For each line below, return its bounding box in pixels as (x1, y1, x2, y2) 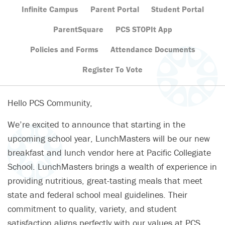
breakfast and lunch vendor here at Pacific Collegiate (8, 147, 211, 159)
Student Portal (151, 4, 204, 15)
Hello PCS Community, (8, 97, 92, 109)
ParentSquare (53, 24, 103, 35)
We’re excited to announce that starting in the (8, 119, 185, 131)
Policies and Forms (30, 44, 98, 55)
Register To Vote (82, 64, 143, 75)
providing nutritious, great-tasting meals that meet (8, 175, 202, 187)
